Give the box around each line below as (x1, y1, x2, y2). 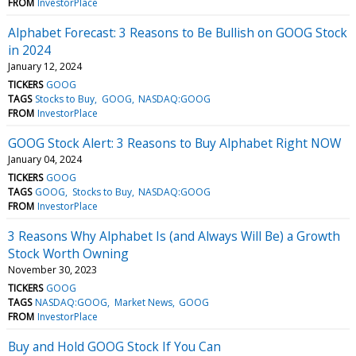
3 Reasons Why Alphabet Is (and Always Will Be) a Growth (8, 226, 340, 245)
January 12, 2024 (8, 59, 82, 73)
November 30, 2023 (8, 262, 97, 277)
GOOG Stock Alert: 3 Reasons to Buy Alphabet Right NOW (8, 133, 341, 152)
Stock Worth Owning (8, 244, 129, 262)
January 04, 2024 (8, 152, 82, 166)
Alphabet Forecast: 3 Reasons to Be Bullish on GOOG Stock (8, 23, 347, 41)
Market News (114, 295, 172, 309)
